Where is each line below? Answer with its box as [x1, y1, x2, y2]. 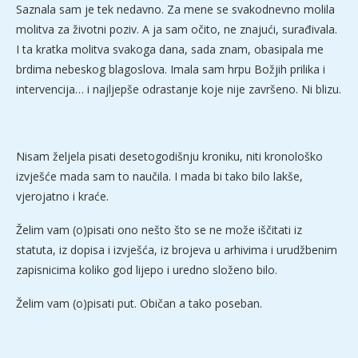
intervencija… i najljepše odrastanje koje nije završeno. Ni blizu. [16, 82, 341, 97]
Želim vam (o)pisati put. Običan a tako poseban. [16, 296, 262, 312]
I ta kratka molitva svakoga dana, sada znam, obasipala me [16, 42, 324, 58]
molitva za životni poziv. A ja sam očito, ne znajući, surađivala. [16, 22, 337, 38]
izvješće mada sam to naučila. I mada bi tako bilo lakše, [16, 169, 303, 185]
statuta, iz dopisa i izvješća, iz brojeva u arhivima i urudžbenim [16, 242, 337, 258]
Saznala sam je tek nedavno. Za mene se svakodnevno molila [16, 2, 335, 18]
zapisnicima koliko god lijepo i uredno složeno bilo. [16, 262, 277, 278]
